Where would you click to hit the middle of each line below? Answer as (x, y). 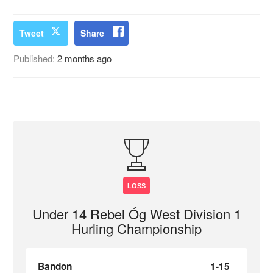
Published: (36, 58)
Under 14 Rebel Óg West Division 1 (136, 214)
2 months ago (85, 58)
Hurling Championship (136, 228)
